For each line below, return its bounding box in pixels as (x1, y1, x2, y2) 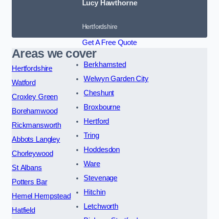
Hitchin (84, 188, 106, 196)
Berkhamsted (84, 60, 126, 68)
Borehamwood (12, 107, 58, 115)
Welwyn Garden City (84, 74, 149, 83)
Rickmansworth (12, 121, 62, 129)
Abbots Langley (12, 135, 60, 143)
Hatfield (12, 206, 35, 214)
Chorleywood (12, 149, 53, 157)
